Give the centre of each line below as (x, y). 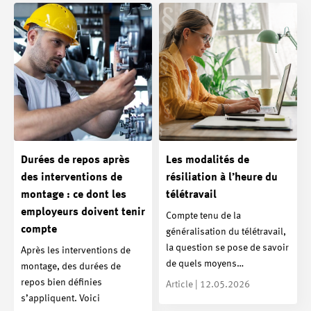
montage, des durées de (71, 266)
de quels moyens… (205, 263)
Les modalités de (208, 160)
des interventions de (72, 177)
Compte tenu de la (203, 216)
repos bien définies (61, 282)
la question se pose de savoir (227, 247)
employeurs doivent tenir (83, 212)
